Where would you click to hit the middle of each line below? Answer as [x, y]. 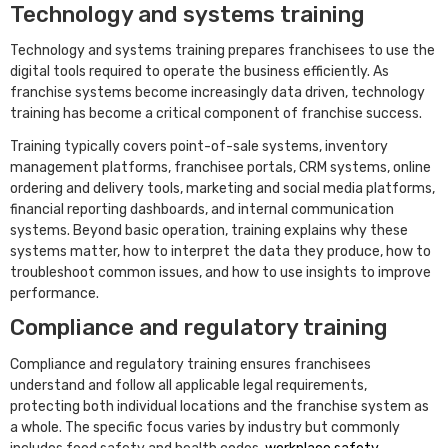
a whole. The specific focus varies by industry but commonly [205, 428]
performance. [56, 293]
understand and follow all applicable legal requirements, [188, 386]
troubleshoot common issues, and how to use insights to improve [220, 272]
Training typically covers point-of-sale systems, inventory [199, 146]
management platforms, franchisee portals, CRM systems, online [220, 167]
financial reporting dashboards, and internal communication [202, 209]
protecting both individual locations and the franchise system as [219, 407]
